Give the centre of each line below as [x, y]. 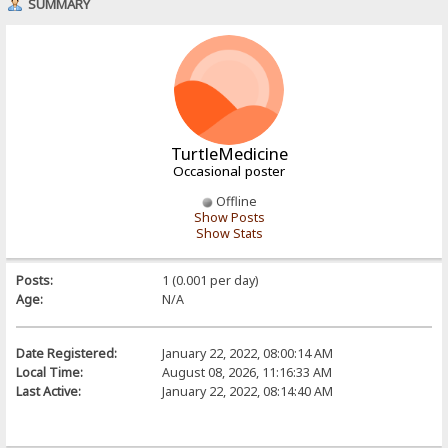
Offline [234, 201]
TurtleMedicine [229, 153]
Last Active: [49, 391]
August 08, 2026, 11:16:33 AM [246, 372]
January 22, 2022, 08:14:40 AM [247, 391]
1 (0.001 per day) [209, 280]
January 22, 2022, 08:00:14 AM [247, 353]
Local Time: [50, 372]
